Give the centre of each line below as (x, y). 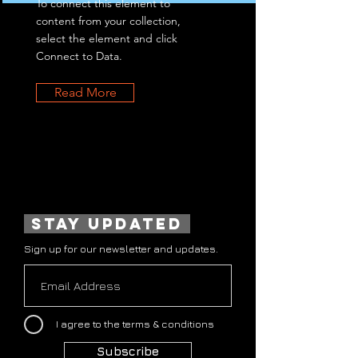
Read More (85, 92)
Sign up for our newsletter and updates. (121, 249)
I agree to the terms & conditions (135, 324)
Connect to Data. (79, 56)
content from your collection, (108, 21)
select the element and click (107, 38)
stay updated (107, 224)
